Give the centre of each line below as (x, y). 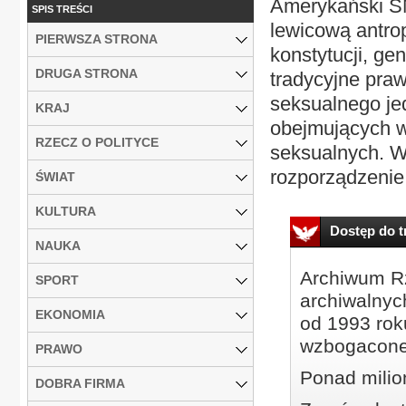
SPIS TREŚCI (62, 9)
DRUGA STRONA (87, 73)
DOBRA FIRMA (80, 383)
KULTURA (66, 211)
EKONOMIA (70, 314)
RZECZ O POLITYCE (97, 142)
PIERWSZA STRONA (97, 39)
